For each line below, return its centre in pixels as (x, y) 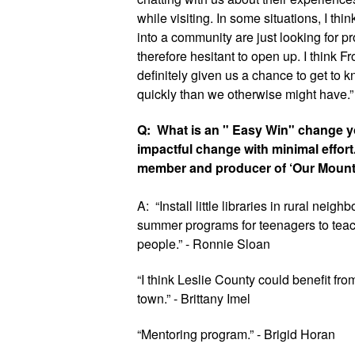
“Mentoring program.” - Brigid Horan (236, 334)
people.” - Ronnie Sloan (203, 244)
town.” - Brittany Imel (193, 298)
